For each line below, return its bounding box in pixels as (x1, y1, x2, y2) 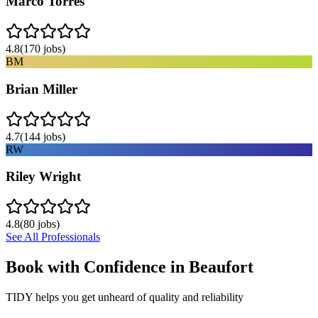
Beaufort (189, 257, 253, 276)
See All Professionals (6, 231, 100, 243)
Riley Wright (6, 169, 81, 185)
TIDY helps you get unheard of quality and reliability (6, 290, 243, 303)
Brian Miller (6, 81, 77, 97)
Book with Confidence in (6, 257, 189, 276)
